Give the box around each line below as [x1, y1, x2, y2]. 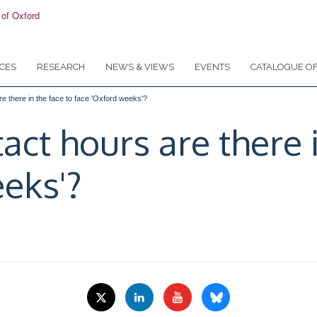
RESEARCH [37, 62, 85, 72]
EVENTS [195, 62, 230, 72]
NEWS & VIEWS [105, 62, 174, 72]
